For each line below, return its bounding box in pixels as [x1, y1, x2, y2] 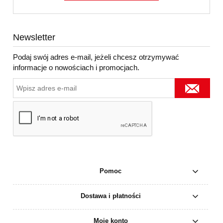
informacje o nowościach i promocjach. [13, 63, 139, 72]
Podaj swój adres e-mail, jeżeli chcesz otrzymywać [13, 53, 179, 62]
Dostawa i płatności [80, 192, 141, 200]
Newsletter [13, 32, 55, 43]
